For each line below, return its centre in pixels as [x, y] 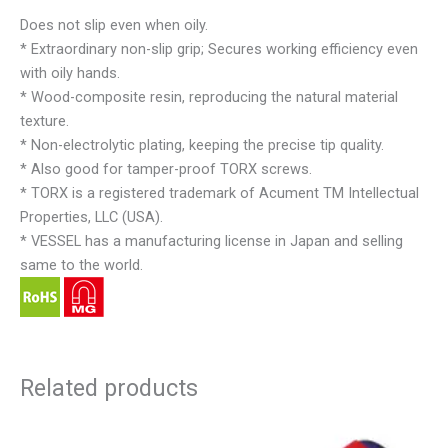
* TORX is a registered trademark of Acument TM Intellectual [219, 193]
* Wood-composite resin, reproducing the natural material [209, 97]
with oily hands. [70, 73]
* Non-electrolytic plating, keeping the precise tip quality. [202, 145]
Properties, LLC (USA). [91, 217]
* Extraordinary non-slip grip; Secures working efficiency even [219, 49]
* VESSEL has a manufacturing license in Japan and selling [211, 241]
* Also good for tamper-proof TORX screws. [166, 169]
